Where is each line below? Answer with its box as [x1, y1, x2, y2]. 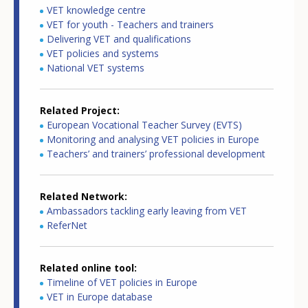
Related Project [40, 104, 117, 118]
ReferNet [47, 219, 87, 232]
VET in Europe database [47, 290, 153, 304]
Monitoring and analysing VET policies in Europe [47, 133, 259, 146]
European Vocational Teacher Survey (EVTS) [47, 118, 242, 132]
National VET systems [47, 61, 144, 75]
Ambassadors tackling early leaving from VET [47, 204, 247, 218]
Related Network [40, 190, 124, 203]
